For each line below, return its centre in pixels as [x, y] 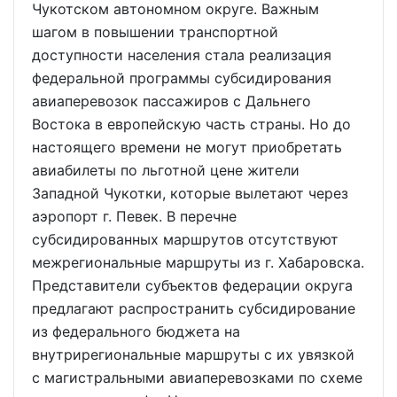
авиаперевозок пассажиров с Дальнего [171, 101]
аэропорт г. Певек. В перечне [134, 216]
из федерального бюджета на [136, 331]
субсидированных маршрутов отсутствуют [185, 239]
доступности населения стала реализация [182, 55]
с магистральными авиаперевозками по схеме [197, 378]
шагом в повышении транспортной [155, 32]
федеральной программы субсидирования [182, 78]
